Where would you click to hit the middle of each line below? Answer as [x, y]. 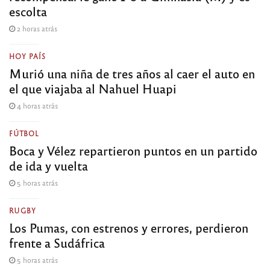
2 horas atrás [36, 28]
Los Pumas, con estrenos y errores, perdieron [129, 227]
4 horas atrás [36, 105]
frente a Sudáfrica [57, 242]
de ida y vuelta [49, 165]
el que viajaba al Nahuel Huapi [93, 88]
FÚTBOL [24, 133]
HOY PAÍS [27, 56]
